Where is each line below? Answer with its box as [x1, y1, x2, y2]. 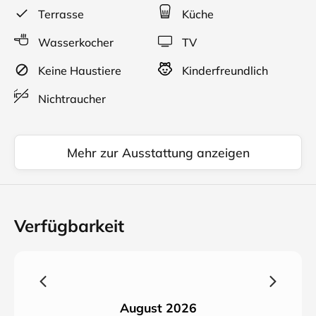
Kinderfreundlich [179, 63, 268, 78]
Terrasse [35, 7, 84, 21]
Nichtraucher [35, 92, 106, 106]
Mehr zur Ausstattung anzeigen [66, 145, 250, 160]
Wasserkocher [35, 35, 114, 49]
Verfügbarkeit [14, 215, 124, 236]
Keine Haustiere [35, 63, 121, 78]
